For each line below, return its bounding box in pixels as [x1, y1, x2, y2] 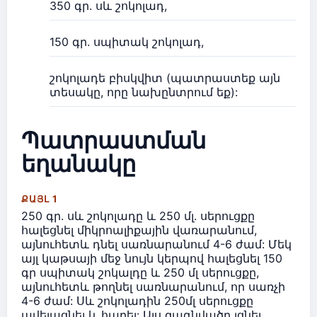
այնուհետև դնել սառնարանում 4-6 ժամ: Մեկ [21, 237, 292, 252]
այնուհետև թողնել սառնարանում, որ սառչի [21, 279, 285, 294]
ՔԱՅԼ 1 [21, 193, 59, 205]
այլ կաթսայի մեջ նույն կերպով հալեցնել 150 [21, 251, 282, 266]
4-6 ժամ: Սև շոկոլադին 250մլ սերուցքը [21, 294, 253, 309]
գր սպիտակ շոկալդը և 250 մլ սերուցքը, [21, 265, 259, 280]
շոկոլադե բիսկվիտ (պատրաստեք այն [50, 71, 280, 86]
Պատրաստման [21, 123, 206, 157]
